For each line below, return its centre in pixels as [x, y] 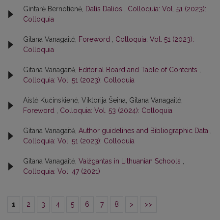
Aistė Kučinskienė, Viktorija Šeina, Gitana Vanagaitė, [103, 100]
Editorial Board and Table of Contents [139, 69]
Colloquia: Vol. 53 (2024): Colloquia [116, 110]
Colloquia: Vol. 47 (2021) [62, 171]
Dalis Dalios [105, 9]
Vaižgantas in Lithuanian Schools [131, 161]
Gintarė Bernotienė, [54, 9]
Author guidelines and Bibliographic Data [144, 130]
